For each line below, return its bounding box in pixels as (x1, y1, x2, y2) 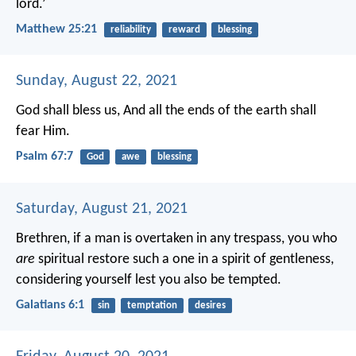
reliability (110, 24, 151, 35)
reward (168, 24, 200, 35)
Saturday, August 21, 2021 (16, 200, 188, 217)
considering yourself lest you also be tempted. (16, 272, 281, 288)
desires (194, 300, 226, 311)
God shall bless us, (16, 103, 120, 119)
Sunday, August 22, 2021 (16, 73, 177, 90)
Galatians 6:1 (16, 298, 84, 311)
